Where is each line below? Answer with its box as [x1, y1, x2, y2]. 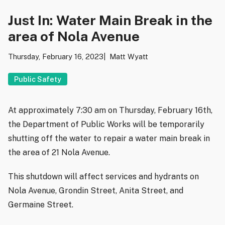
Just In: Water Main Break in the [8, 12, 212, 28]
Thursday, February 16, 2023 [8, 52, 103, 61]
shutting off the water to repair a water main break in [8, 134, 210, 144]
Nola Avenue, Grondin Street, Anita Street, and [8, 186, 183, 196]
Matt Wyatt [109, 52, 148, 61]
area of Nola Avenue [8, 28, 140, 44]
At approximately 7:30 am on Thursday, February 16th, [8, 105, 212, 116]
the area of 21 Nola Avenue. [8, 148, 110, 158]
